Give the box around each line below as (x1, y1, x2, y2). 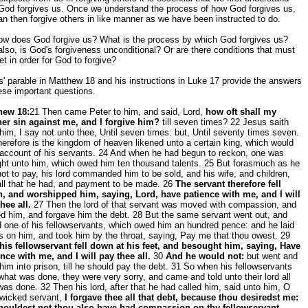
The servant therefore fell (175, 179, 281, 189)
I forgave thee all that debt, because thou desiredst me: (65, 292, 298, 302)
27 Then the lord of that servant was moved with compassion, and (31, 199, 296, 210)
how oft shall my (206, 107, 276, 117)
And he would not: (166, 251, 244, 261)
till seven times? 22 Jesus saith (159, 117, 289, 127)
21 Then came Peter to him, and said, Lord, (30, 107, 206, 117)
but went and (244, 251, 298, 261)
